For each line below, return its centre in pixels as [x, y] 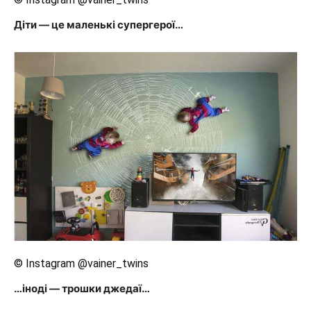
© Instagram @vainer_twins [81, 264]
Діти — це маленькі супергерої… [99, 25]
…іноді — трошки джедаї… [82, 289]
